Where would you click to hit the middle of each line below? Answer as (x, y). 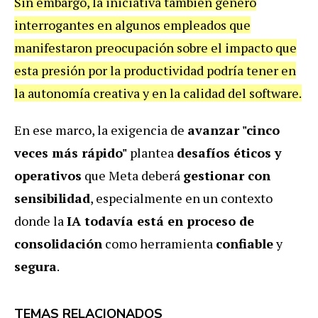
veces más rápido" (71, 152)
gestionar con (227, 175)
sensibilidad (52, 198)
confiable (245, 243)
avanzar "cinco (234, 130)
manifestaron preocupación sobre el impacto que (155, 47)
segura (35, 266)
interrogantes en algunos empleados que (132, 24)
